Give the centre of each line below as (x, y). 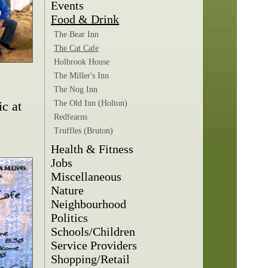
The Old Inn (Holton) (91, 103)
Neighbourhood (89, 204)
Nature (68, 190)
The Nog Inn (76, 89)
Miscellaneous (86, 176)
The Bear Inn (77, 34)
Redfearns (71, 117)
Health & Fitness (92, 149)
